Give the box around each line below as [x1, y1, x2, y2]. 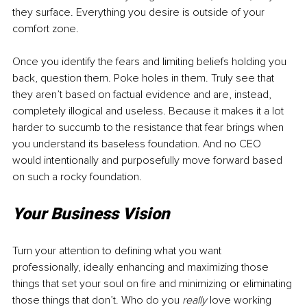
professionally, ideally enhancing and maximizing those [12, 260, 271, 275]
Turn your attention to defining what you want [12, 244, 224, 258]
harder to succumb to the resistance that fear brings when [12, 121, 286, 135]
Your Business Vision [12, 204, 170, 224]
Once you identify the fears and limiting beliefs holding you [12, 55, 289, 69]
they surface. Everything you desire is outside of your [12, 5, 267, 20]
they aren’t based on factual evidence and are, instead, [12, 88, 274, 102]
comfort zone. [12, 22, 79, 36]
